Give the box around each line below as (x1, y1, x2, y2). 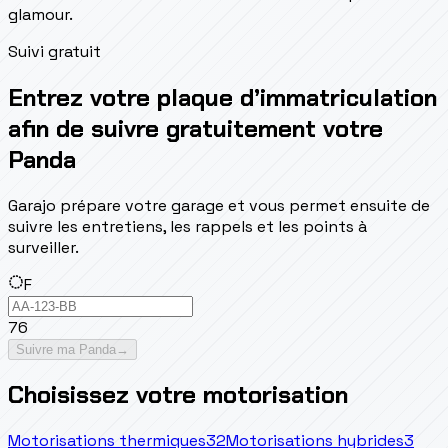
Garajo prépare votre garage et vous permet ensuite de (8, 194, 430, 216)
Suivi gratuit (8, 40, 101, 62)
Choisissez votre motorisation (8, 379, 348, 411)
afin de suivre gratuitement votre (8, 112, 383, 144)
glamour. (8, 3, 73, 25)
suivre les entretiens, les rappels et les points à (8, 215, 367, 237)
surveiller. (8, 236, 79, 258)
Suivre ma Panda (16, 341, 116, 357)
